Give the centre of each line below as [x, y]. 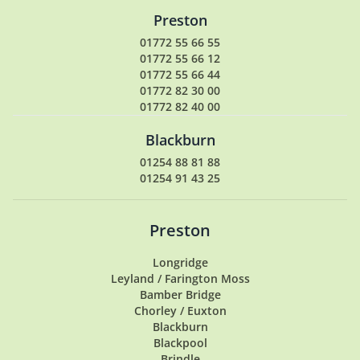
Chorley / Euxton [180, 311]
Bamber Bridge [180, 295]
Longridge [180, 262]
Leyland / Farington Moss [180, 278]
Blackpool [180, 343]
